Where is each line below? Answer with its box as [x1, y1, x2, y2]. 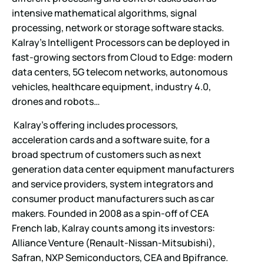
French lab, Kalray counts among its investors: [12, 221, 215, 235]
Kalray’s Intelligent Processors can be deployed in [12, 36, 230, 49]
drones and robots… [12, 95, 100, 108]
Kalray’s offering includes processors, [12, 118, 178, 131]
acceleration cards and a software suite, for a [12, 133, 210, 146]
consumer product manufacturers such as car [12, 192, 214, 205]
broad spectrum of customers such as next [12, 147, 202, 161]
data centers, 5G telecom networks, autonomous [12, 65, 227, 79]
